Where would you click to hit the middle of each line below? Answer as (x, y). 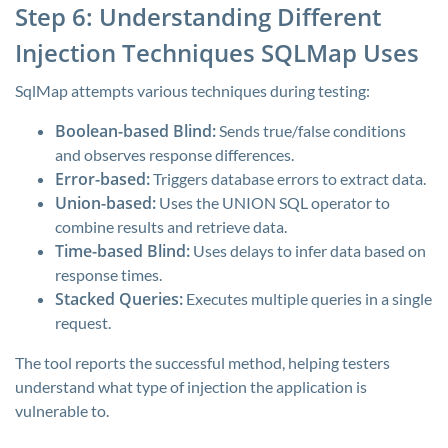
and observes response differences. (174, 154)
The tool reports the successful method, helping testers (202, 362)
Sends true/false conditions (311, 130)
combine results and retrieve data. (171, 226)
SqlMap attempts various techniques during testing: (192, 90)
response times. (108, 274)
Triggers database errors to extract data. (288, 178)
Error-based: (102, 179)
